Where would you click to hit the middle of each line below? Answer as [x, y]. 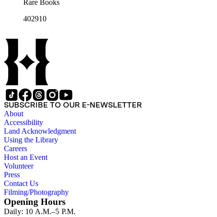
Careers [15, 149]
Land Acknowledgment [40, 131]
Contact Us [21, 184]
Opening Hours [35, 202]
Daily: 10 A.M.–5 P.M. [40, 212]
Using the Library [31, 140]
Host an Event [26, 157]
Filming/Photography [36, 192]
